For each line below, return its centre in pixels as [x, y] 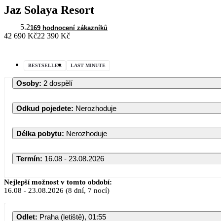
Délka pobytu [39, 133]
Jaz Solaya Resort [49, 10]
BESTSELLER [45, 65]
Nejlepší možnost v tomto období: [58, 182]
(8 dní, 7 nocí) [87, 190]
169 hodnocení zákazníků [69, 28]
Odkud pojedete [44, 108]
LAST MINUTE [88, 65]
